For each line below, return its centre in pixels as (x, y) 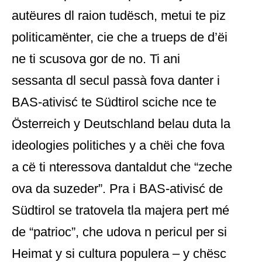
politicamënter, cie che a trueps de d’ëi (120, 37)
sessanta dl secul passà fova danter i (116, 80)
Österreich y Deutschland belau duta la (121, 124)
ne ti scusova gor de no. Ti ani (96, 59)
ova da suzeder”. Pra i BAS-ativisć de (117, 189)
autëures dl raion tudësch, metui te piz (119, 15)
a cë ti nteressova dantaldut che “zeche (122, 167)
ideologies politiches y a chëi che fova (118, 145)
